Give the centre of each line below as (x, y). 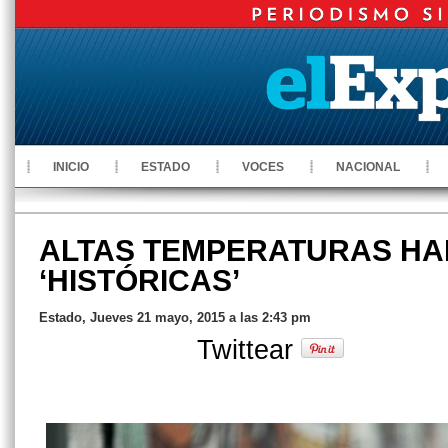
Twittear (249, 349)
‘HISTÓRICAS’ (139, 280)
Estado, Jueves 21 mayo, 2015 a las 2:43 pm (175, 317)
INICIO (71, 167)
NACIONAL (368, 167)
